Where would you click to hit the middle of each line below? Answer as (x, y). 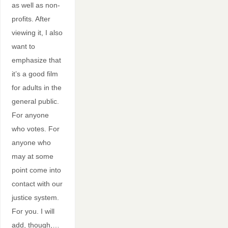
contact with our (37, 183)
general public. (35, 101)
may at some (32, 156)
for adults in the (36, 87)
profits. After (31, 19)
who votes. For (35, 129)
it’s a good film (35, 74)
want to (23, 46)
